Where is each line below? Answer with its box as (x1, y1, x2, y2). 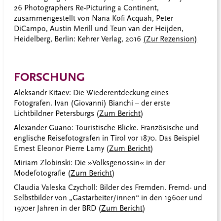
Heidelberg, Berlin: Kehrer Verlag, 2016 (14, 35, 143, 44)
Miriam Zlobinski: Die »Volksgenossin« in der (14, 158, 165, 167)
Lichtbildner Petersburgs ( (14, 109, 99, 118)
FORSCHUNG (14, 70, 85, 84)
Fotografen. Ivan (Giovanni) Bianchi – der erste (14, 98, 170, 108)
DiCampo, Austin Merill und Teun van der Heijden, (14, 24, 184, 34)
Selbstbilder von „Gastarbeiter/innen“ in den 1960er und (14, 193, 202, 202)
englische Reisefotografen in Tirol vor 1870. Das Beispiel (14, 133, 200, 143)
